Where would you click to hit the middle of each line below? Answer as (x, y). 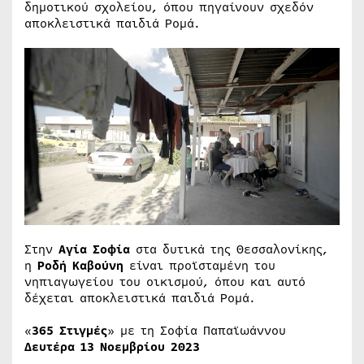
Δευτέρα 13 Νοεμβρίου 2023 (112, 347)
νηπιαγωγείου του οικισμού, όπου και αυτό (165, 282)
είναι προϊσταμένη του (199, 266)
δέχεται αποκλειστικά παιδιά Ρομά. (140, 299)
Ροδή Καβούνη (80, 266)
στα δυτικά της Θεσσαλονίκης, (229, 250)
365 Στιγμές (69, 331)
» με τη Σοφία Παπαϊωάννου (197, 331)
